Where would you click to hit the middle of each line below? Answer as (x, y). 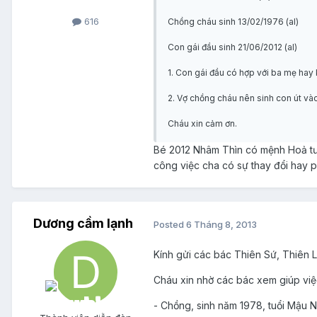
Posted (170, 224)
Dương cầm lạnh (83, 224)
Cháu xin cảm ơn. (202, 124)
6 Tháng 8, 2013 (221, 224)
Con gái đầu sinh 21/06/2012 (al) (232, 47)
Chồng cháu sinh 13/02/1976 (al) (233, 22)
